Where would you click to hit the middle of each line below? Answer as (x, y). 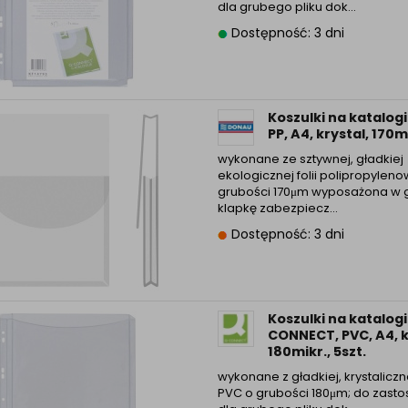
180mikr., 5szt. (316, 352)
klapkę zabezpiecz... (277, 209)
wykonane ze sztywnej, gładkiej (310, 159)
